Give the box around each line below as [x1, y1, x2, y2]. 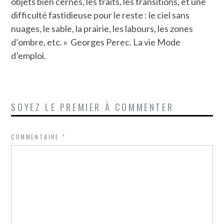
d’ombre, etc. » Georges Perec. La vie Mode [11, 36, 181, 47]
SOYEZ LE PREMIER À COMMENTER [11, 100, 174, 113]
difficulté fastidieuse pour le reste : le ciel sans [11, 9, 190, 20]
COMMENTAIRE [11, 132, 62, 141]
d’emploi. [11, 49, 46, 61]
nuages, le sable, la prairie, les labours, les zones [11, 22, 193, 34]
